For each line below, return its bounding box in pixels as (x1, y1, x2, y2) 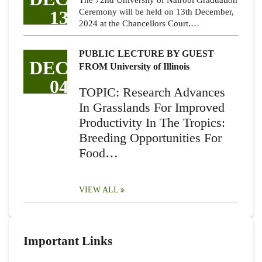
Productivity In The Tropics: (79, 115, 225, 130)
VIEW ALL (79, 185, 119, 195)
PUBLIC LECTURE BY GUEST (79, 49, 214, 59)
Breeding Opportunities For (79, 130, 222, 146)
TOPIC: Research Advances (79, 85, 225, 100)
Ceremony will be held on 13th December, (79, 7, 234, 17)
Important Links (23, 234, 112, 249)
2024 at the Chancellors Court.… (79, 19, 199, 29)
